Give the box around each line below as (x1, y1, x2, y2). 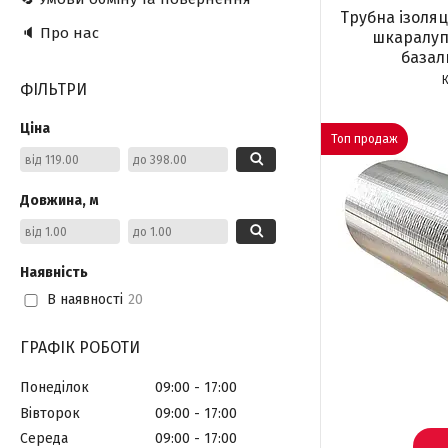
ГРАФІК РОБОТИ (20, 338, 140, 357)
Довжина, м (20, 192, 99, 209)
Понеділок (20, 378, 89, 396)
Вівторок (20, 404, 80, 422)
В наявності (46, 291, 123, 309)
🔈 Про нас (20, 24, 99, 42)
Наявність (20, 264, 88, 281)
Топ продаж (331, 132, 398, 146)
